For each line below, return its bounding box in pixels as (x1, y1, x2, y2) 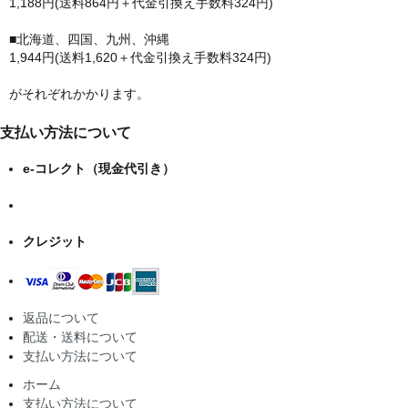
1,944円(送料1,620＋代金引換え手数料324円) (9, 49, 271, 65)
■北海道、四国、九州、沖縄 (9, 31, 169, 46)
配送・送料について (23, 330, 138, 345)
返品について (23, 311, 99, 326)
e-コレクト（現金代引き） (23, 161, 175, 177)
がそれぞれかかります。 (9, 86, 149, 101)
